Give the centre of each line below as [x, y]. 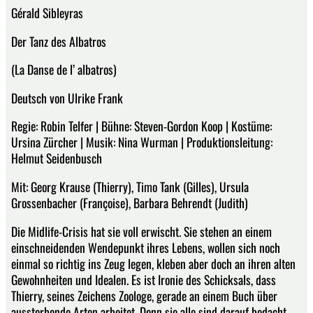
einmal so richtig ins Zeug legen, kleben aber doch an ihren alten [153, 263]
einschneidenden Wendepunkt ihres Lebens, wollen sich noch [146, 247]
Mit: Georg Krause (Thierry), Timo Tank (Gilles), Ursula [130, 187]
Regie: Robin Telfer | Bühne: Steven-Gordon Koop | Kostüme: [141, 126]
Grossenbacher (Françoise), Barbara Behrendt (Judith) [130, 203]
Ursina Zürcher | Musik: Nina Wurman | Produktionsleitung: [142, 142]
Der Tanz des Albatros [59, 41]
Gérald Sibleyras [47, 13]
